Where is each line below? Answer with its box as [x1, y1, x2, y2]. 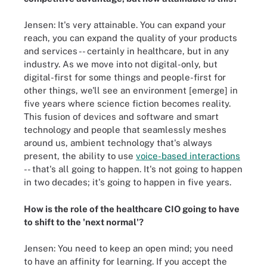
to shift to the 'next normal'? [24, 216, 144, 227]
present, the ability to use [24, 151, 136, 161]
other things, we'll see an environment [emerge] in [24, 85, 238, 95]
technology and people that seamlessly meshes [24, 125, 226, 135]
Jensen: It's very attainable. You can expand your [24, 20, 226, 30]
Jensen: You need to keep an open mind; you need [24, 243, 233, 253]
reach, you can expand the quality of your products [24, 33, 237, 43]
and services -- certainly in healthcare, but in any [24, 46, 229, 56]
